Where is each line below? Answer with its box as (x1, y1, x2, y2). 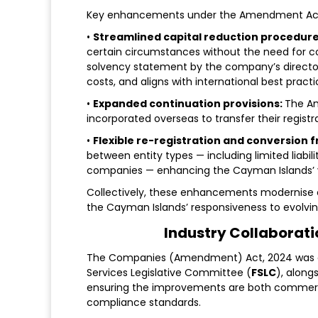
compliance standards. (87, 295, 201, 310)
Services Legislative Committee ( (87, 265, 251, 280)
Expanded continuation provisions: (93, 97, 285, 111)
